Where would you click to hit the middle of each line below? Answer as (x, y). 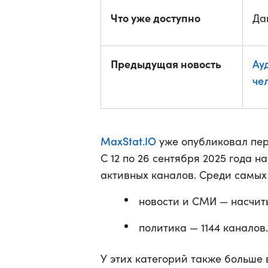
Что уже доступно (156, 18)
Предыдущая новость (166, 64)
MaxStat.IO (128, 141)
